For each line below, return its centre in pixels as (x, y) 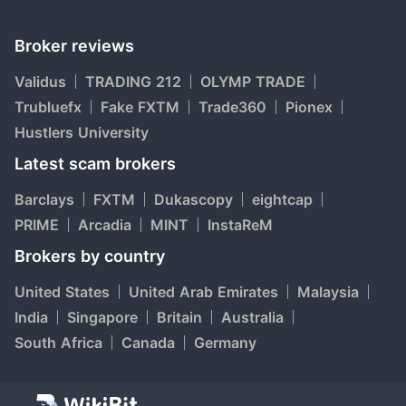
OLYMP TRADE (253, 82)
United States (62, 292)
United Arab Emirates (203, 292)
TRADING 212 (133, 82)
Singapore (102, 317)
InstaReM (240, 225)
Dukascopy (193, 199)
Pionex (309, 107)
